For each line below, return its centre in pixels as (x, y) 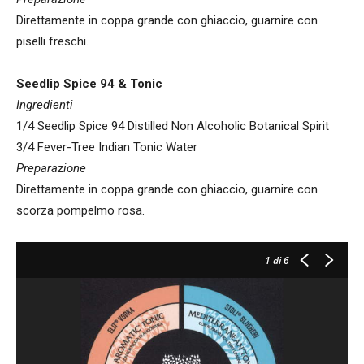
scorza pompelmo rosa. (80, 210)
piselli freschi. (52, 41)
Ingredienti (45, 104)
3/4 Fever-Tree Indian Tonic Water (107, 147)
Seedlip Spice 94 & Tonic (89, 83)
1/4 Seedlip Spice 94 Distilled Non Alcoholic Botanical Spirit (173, 126)
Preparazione (51, 168)
